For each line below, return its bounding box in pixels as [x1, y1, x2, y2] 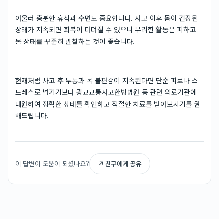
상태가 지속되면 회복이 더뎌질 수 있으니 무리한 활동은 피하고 [15, 25, 196, 34]
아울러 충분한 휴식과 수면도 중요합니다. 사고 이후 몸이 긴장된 [15, 14, 198, 22]
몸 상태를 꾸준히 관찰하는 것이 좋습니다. [15, 37, 135, 45]
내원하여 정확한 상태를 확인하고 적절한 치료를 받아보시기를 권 [15, 100, 200, 108]
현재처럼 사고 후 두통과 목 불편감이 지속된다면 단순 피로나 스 [15, 76, 198, 85]
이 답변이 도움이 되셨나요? [15, 159, 89, 168]
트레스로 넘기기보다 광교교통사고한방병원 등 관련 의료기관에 [15, 88, 197, 96]
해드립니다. [15, 111, 49, 120]
